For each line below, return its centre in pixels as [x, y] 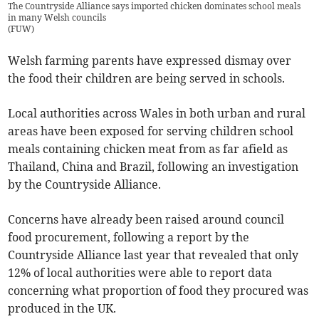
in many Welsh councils [57, 18]
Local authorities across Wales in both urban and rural [157, 114]
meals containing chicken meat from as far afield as [148, 149]
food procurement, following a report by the [129, 237]
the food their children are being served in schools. [147, 79]
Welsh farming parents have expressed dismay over [150, 61]
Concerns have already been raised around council [146, 220]
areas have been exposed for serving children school [151, 131]
